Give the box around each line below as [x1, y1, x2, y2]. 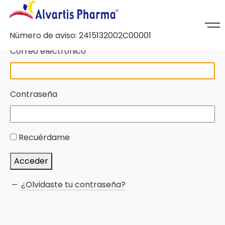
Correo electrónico [10, 45, 86, 57]
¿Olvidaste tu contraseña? [21, 179, 126, 190]
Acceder [14, 155, 48, 167]
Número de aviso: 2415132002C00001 [10, 29, 151, 41]
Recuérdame [19, 132, 70, 143]
